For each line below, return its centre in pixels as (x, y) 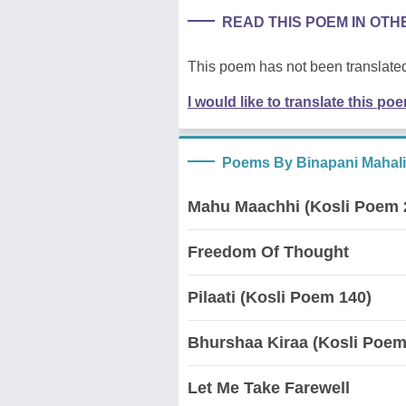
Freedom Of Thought (268, 251)
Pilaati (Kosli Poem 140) (280, 297)
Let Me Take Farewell (269, 387)
